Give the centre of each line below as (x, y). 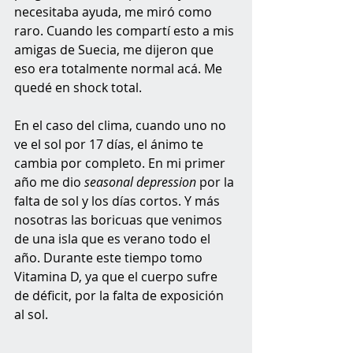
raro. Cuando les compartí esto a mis (126, 30)
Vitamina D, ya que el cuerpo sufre (117, 276)
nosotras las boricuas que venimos (120, 219)
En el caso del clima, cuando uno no (122, 125)
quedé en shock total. (80, 87)
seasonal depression (140, 182)
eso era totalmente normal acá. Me (120, 68)
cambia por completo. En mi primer (121, 163)
